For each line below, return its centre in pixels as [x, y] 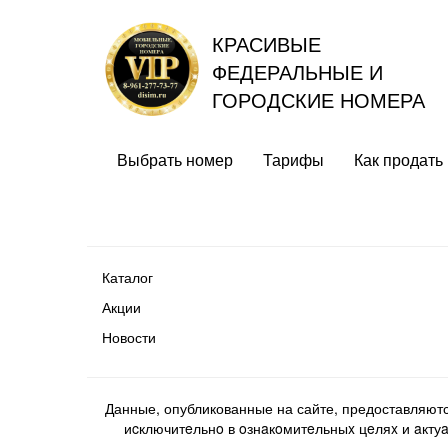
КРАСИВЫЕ [266, 43]
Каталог [127, 277]
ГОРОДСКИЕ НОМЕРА [318, 99]
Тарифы [293, 159]
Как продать [398, 159]
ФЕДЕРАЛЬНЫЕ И [297, 71]
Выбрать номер [175, 159]
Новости [129, 337]
